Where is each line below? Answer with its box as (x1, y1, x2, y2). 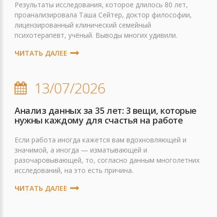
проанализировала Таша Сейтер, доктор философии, (15, 10, 192, 19)
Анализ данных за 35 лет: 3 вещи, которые (15, 105, 197, 116)
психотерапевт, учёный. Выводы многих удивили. (15, 31, 177, 40)
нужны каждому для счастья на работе (15, 114, 183, 126)
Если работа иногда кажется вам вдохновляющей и (15, 135, 186, 144)
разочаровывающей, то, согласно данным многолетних (15, 155, 200, 165)
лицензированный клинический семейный (15, 20, 151, 30)
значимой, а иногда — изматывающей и (15, 145, 147, 155)
